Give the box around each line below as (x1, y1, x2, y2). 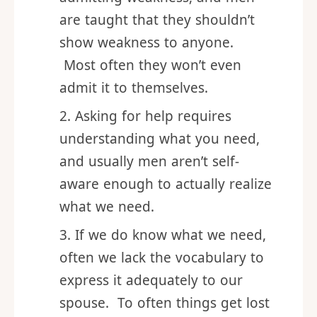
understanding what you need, (59, 168, 260, 186)
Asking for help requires (74, 145, 231, 163)
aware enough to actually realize (59, 213, 272, 231)
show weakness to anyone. (59, 71, 234, 90)
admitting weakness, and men (59, 26, 255, 45)
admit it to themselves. (59, 117, 208, 135)
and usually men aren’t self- (59, 190, 239, 209)
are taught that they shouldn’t (59, 49, 255, 67)
